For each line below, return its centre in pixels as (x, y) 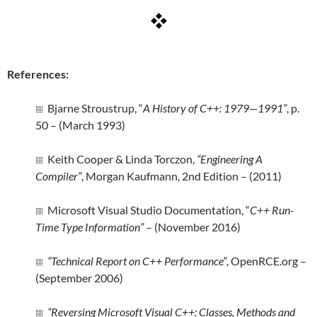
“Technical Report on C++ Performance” (137, 261)
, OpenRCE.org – (266, 261)
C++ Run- (272, 210)
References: (38, 74)
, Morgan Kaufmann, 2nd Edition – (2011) (181, 176)
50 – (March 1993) (80, 125)
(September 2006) (79, 278)
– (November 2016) (192, 227)
